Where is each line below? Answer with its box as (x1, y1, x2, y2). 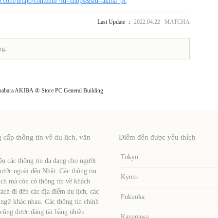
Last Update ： (97, 18, 132, 25)
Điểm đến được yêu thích (118, 133, 196, 141)
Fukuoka (121, 193, 145, 200)
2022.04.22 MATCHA (132, 18, 190, 25)
